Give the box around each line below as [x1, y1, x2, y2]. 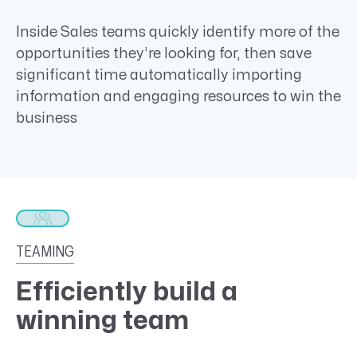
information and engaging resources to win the [16, 89, 341, 104]
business [16, 111, 77, 125]
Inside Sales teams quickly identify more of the [16, 25, 339, 39]
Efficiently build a [16, 280, 237, 305]
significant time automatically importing [16, 68, 302, 82]
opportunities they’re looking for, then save [16, 46, 312, 61]
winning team [16, 308, 189, 334]
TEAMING [16, 245, 74, 260]
